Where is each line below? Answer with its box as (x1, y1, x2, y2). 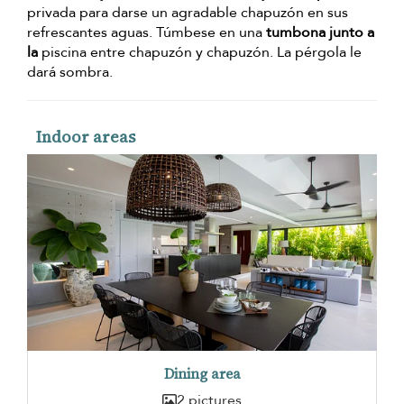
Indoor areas (36, 125, 135, 149)
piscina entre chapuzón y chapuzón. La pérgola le (38, 42, 362, 63)
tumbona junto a (266, 23, 374, 43)
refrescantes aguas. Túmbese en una (27, 23, 266, 43)
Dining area (163, 363, 241, 383)
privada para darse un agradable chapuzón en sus (27, 3, 348, 23)
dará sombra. (27, 62, 113, 83)
